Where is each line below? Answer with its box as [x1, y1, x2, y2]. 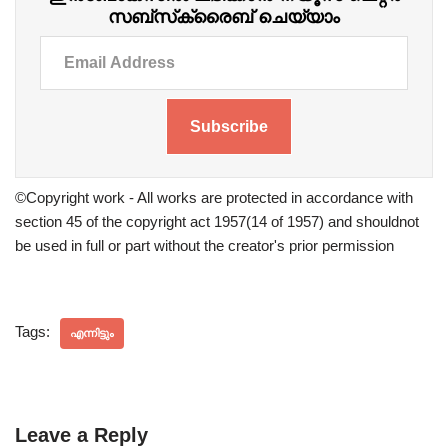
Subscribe [190, 117, 268, 135]
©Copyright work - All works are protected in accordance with [15, 188, 413, 206]
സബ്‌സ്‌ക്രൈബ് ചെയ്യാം [108, 6, 340, 27]
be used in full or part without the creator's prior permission [15, 236, 394, 254]
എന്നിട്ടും [70, 326, 114, 339]
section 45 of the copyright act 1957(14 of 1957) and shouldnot [15, 212, 419, 230]
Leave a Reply [15, 423, 148, 446]
